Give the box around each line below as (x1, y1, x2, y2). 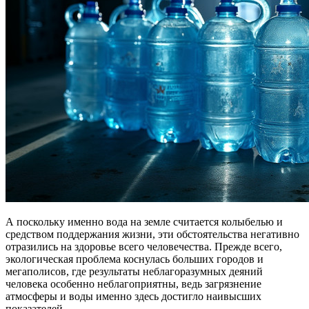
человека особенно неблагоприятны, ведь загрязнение (6, 277, 261, 290)
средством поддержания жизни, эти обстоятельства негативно (6, 228, 299, 240)
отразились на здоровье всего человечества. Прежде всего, (6, 240, 282, 252)
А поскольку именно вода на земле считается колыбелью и (6, 215, 283, 228)
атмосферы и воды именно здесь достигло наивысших (6, 290, 261, 302)
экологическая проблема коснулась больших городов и (6, 252, 263, 265)
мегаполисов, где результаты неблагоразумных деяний (6, 265, 263, 277)
